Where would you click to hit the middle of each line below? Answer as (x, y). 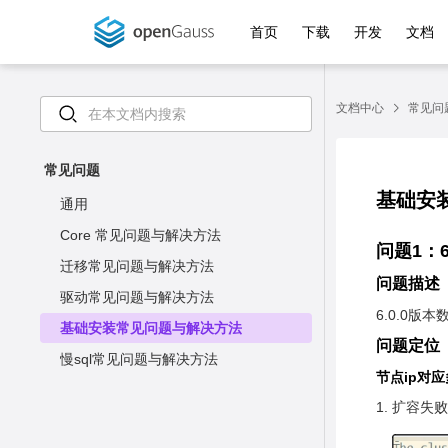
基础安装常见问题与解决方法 (151, 328)
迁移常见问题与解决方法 (137, 266)
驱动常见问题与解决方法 (137, 297)
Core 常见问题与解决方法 (140, 235)
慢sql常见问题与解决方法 (139, 359)
